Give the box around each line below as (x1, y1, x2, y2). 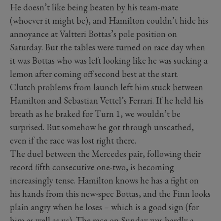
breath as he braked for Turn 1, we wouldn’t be (10, 108, 181, 119)
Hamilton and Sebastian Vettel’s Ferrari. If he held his (10, 94, 204, 106)
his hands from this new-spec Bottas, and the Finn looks (10, 187, 211, 199)
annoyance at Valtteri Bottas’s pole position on (10, 28, 177, 39)
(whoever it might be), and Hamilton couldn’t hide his (10, 14, 208, 26)
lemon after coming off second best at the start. (10, 68, 179, 79)
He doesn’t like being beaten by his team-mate (10, 1, 179, 13)
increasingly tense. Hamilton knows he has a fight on (10, 174, 199, 186)
